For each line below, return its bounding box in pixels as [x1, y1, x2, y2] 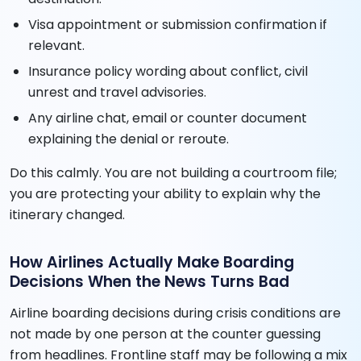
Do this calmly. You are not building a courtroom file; [10, 163, 337, 182]
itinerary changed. [10, 205, 125, 224]
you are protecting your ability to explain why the [10, 184, 321, 203]
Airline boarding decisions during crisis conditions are [10, 303, 341, 322]
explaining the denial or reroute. [28, 129, 230, 148]
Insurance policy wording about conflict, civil [28, 61, 309, 81]
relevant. [28, 35, 85, 55]
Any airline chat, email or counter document [28, 108, 308, 127]
